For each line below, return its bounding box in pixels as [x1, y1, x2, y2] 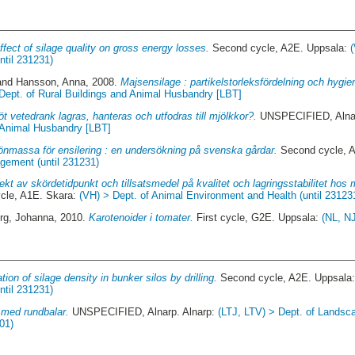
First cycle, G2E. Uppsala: [193, 212, 323, 224]
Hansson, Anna [16, 76, 86, 89]
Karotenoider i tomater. [89, 212, 194, 224]
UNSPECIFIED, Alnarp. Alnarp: [69, 306, 219, 319]
